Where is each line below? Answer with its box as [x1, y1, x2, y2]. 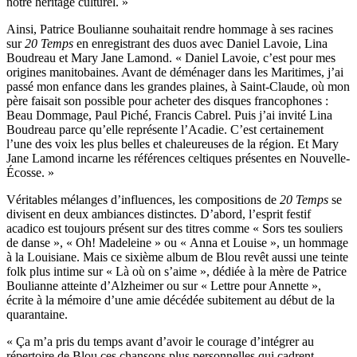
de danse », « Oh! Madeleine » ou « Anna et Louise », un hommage [6, 235, 348, 249]
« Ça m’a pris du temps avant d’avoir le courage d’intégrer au [6, 334, 314, 348]
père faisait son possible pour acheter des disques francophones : [6, 93, 328, 108]
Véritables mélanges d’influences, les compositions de [6, 192, 280, 206]
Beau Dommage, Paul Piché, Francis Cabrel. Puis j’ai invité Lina [6, 108, 332, 122]
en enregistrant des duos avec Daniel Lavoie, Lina [73, 36, 328, 50]
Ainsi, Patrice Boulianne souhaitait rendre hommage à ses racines [6, 22, 333, 36]
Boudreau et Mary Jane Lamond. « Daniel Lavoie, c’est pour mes [6, 50, 335, 65]
